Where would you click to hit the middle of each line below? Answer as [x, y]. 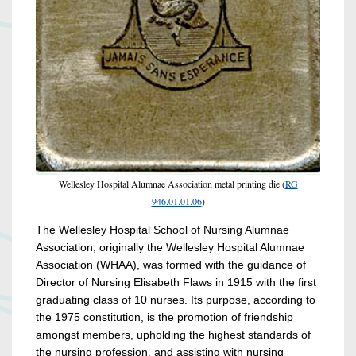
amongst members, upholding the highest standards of [173, 335]
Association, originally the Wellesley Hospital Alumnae [170, 248]
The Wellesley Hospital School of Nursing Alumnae [163, 230]
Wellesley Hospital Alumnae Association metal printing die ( [172, 184]
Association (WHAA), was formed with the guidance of [171, 265]
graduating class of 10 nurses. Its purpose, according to [176, 300]
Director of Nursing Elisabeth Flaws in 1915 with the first [176, 282]
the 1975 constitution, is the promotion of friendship [164, 317]
